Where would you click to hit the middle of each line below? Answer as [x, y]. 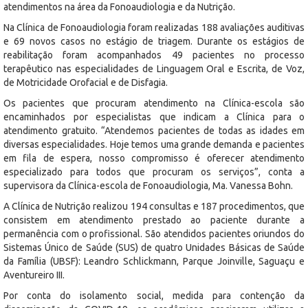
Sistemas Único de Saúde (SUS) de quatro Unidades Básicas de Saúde [154, 247]
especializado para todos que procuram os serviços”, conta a [154, 172]
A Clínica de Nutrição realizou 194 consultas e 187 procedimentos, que [154, 206]
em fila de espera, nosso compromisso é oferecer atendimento [154, 158]
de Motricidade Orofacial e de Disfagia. [86, 82]
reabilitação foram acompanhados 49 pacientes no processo [154, 55]
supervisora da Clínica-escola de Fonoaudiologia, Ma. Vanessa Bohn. [148, 185]
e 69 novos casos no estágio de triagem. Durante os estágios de [154, 41]
